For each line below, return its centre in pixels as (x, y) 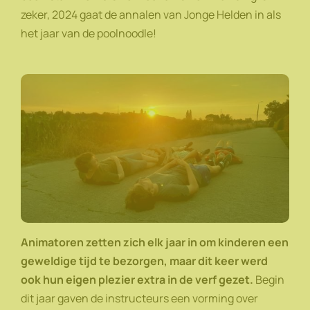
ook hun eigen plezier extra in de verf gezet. (137, 280)
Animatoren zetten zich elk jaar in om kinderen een (155, 243)
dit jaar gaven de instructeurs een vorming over (139, 299)
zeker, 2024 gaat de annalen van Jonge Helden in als (151, 14)
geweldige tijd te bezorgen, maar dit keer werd (144, 261)
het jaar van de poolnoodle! (90, 33)
